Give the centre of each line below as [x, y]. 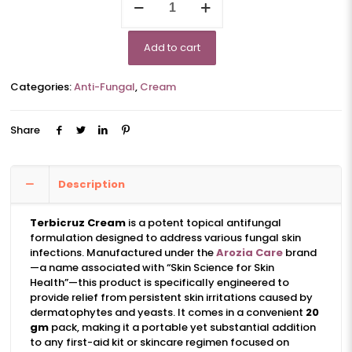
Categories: [42, 87]
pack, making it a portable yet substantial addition [182, 327]
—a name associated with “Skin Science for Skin [152, 268]
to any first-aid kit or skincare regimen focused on [159, 342]
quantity [143, 9]
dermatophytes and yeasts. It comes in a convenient [167, 312]
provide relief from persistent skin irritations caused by [171, 297]
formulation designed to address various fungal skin [165, 238]
